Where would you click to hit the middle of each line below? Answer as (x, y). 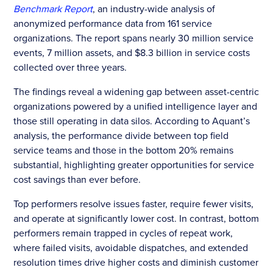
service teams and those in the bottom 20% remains (124, 150)
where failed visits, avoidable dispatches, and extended (131, 247)
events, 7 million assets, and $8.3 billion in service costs (132, 52)
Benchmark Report (53, 8)
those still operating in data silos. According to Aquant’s (132, 120)
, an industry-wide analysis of (154, 8)
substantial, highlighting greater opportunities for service (134, 164)
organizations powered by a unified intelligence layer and (136, 106)
